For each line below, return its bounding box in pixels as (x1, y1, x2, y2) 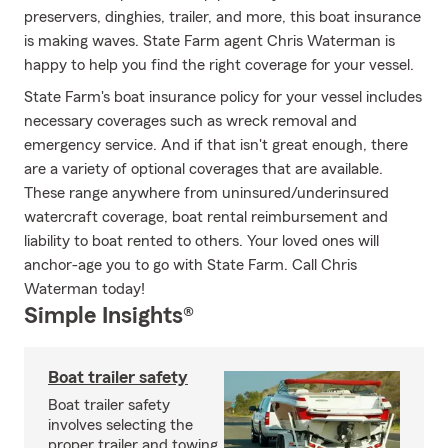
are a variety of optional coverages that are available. (24, 161, 383, 177)
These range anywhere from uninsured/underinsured (24, 185, 389, 201)
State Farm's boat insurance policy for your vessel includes (24, 89, 422, 105)
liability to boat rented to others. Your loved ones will (24, 233, 379, 249)
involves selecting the (48, 417, 193, 433)
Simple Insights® (24, 304, 194, 328)
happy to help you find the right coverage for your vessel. (24, 57, 414, 73)
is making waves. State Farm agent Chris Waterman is (24, 33, 395, 49)
